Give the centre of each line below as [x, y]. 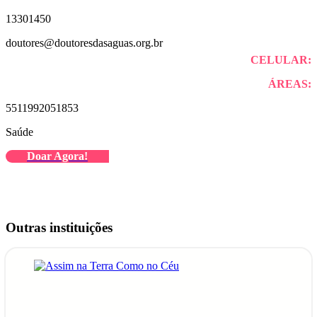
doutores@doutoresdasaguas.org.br [84, 42]
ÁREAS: [290, 83]
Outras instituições [59, 227]
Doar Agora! [57, 156]
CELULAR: [281, 59]
